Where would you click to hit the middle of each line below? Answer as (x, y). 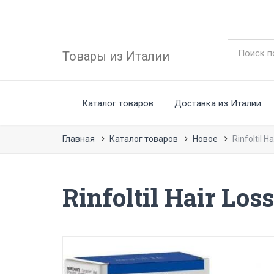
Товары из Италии (116, 56)
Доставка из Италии (218, 103)
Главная (79, 139)
